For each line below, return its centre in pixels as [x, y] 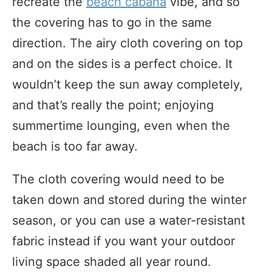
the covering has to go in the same [112, 23]
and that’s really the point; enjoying [113, 105]
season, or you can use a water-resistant [129, 221]
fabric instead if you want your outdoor [124, 241]
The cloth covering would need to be [118, 179]
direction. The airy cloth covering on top [127, 43]
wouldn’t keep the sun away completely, [127, 85]
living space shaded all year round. [112, 262]
